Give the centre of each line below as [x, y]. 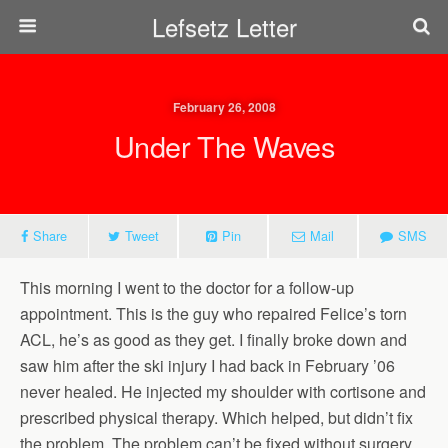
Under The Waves [224, 145]
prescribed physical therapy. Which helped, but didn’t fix [216, 417]
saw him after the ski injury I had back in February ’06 [207, 365]
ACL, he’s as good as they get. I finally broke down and [213, 339]
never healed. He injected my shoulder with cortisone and [223, 391]
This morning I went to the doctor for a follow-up [187, 287]
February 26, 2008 [224, 107]
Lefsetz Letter [224, 26]
